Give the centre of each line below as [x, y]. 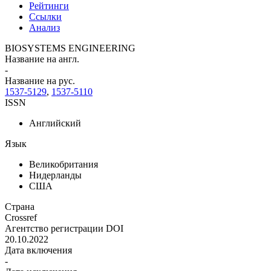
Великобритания [64, 164]
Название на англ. [42, 59]
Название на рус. [40, 80]
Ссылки [45, 16]
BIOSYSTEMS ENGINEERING [70, 48]
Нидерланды [55, 175]
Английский [55, 123]
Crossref [21, 217]
